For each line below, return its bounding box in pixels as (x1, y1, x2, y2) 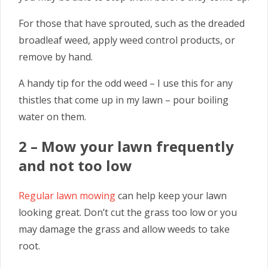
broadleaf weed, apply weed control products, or (19, 33, 235, 47)
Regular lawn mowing (19, 188, 115, 202)
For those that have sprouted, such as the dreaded (19, 16, 245, 30)
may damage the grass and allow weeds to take (19, 222, 230, 236)
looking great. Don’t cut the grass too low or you (19, 205, 237, 219)
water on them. (19, 109, 86, 123)
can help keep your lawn (115, 188, 227, 202)
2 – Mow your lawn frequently (19, 136, 234, 156)
